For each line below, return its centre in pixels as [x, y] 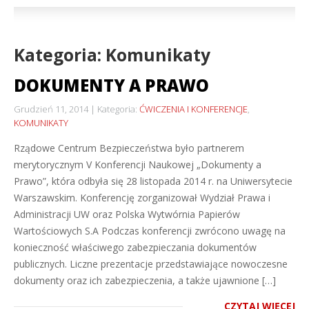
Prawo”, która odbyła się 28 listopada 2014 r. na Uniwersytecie [153, 181]
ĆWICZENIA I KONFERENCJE [193, 109]
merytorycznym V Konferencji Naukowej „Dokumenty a [138, 165]
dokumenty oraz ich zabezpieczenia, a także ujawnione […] [145, 280]
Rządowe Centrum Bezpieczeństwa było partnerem [129, 148]
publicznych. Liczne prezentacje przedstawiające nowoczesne [151, 264]
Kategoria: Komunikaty [112, 55]
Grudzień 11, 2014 [51, 109]
